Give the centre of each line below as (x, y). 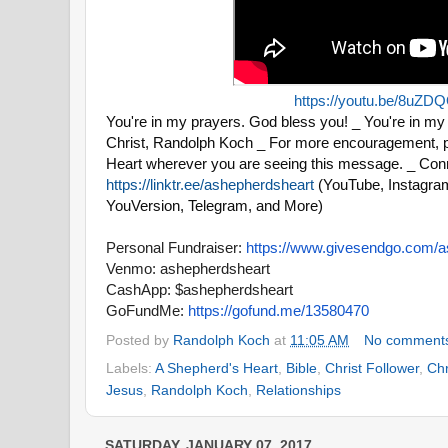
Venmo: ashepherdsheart (188, 268)
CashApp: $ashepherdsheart (199, 289)
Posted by (139, 340)
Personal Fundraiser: (176, 247)
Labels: (130, 367)
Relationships (298, 389)
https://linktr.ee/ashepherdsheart (210, 184)
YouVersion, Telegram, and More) (214, 205)
